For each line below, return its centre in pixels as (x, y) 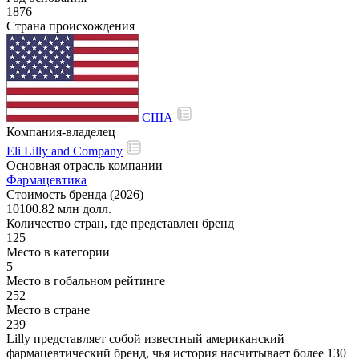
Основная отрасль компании (85, 165)
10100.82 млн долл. (59, 208)
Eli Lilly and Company (65, 151)
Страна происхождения (71, 26)
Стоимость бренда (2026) (75, 194)
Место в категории (58, 252)
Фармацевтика (46, 179)
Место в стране (48, 309)
